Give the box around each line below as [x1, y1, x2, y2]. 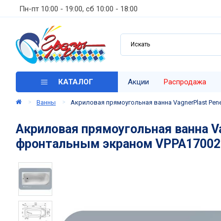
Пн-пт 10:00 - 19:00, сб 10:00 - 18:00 [19, 4, 138, 13]
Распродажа [164, 77, 206, 86]
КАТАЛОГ [58, 77, 93, 86]
